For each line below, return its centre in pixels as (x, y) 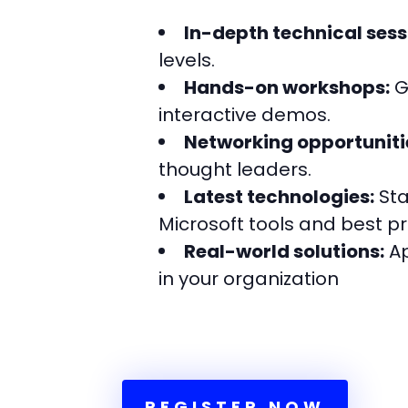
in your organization (249, 278)
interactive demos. (245, 114)
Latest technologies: (280, 196)
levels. (187, 60)
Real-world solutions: (285, 251)
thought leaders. (235, 169)
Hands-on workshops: (287, 87)
